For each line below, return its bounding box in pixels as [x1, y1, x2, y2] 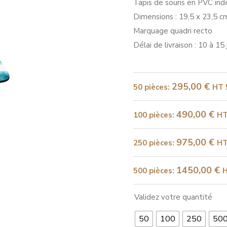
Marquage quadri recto [133, 26, 212, 36]
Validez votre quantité [134, 192, 212, 203]
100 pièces [133, 110, 172, 120]
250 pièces [133, 138, 172, 148]
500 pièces [133, 166, 172, 176]
